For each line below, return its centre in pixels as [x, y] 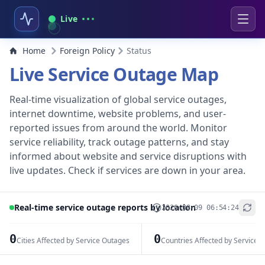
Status [139, 51]
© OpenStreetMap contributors [212, 250]
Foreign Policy [87, 51]
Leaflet [147, 250]
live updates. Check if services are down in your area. [127, 170]
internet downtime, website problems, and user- [118, 114]
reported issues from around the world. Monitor [118, 128]
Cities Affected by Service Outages [73, 240]
